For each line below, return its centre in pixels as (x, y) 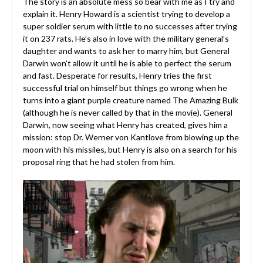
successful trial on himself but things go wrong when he (125, 88)
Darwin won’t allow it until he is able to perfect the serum (127, 63)
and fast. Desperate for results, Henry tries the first (117, 76)
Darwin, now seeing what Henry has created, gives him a (125, 125)
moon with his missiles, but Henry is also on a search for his (130, 150)
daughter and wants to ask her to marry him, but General (126, 51)
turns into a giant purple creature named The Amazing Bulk (130, 100)
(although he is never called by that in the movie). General (127, 113)
